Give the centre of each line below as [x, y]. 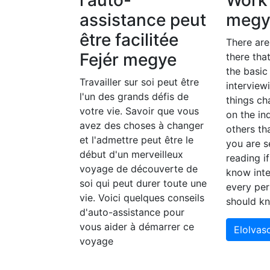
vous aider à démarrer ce [137, 227]
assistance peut [143, 20]
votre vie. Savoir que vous [139, 111]
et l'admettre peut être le [137, 140]
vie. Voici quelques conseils [142, 198]
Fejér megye [128, 60]
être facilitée [129, 40]
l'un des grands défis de [134, 97]
